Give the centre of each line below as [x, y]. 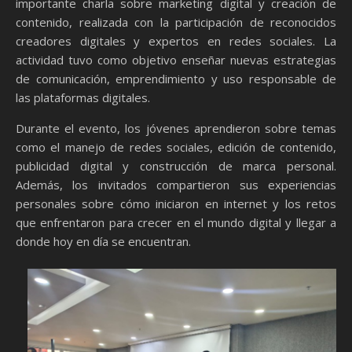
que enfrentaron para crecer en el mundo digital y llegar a [176, 222]
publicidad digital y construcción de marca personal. [176, 166]
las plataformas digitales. [83, 97]
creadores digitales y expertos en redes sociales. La [176, 41]
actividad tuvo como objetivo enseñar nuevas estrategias [176, 60]
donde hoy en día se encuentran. [103, 241]
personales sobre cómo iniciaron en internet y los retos [176, 203]
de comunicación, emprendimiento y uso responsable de [176, 79]
